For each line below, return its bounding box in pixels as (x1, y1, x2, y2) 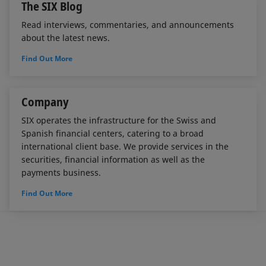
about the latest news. (21, 31, 110, 43)
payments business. (21, 167, 101, 179)
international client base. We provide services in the (21, 141, 229, 153)
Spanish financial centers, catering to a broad (21, 128, 204, 140)
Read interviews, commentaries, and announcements (21, 18, 234, 30)
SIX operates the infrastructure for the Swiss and (21, 115, 216, 126)
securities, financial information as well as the (21, 154, 205, 166)
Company (21, 94, 69, 110)
